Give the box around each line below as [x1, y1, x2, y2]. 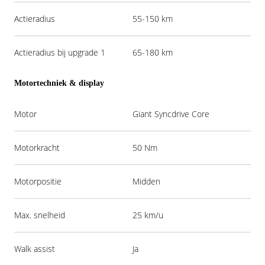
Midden [132, 175, 160, 187]
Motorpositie [14, 175, 62, 187]
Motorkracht [14, 141, 60, 153]
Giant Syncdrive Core [132, 108, 209, 119]
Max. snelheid [14, 209, 65, 221]
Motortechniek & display [14, 78, 104, 88]
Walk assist [14, 243, 55, 254]
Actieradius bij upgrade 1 [14, 46, 105, 58]
